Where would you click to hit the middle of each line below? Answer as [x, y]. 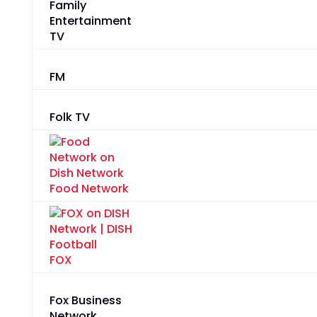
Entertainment [90, 21]
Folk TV [69, 117]
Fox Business [85, 301]
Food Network [89, 189]
